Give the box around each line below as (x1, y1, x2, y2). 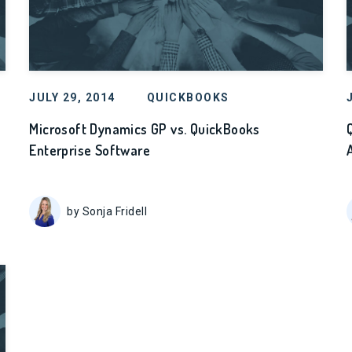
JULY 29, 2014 (29, 91, 115, 104)
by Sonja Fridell (67, 204, 148, 218)
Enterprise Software (29, 141, 150, 159)
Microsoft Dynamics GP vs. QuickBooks (29, 120, 260, 137)
